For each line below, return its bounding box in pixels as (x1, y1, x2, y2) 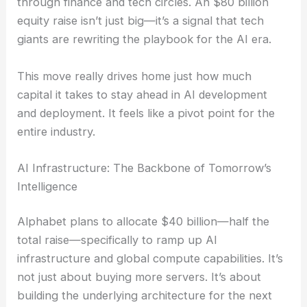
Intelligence (17, 179, 78, 193)
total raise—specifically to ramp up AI (17, 233, 218, 247)
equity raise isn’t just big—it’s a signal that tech (17, 14, 265, 28)
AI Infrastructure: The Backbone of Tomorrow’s (17, 160, 272, 175)
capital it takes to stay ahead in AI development (17, 87, 268, 101)
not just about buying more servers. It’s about (17, 270, 262, 284)
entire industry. (17, 124, 96, 138)
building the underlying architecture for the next (17, 288, 273, 303)
